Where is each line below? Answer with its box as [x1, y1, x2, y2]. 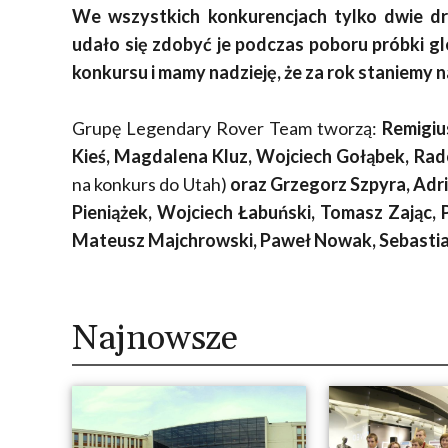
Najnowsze [72, 317, 238, 362]
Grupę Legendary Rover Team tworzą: [72, 117, 383, 140]
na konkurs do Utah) [72, 173, 227, 196]
